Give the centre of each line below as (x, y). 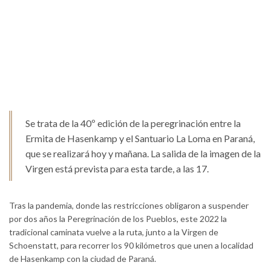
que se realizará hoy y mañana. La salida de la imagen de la (143, 153)
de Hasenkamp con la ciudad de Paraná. (83, 258)
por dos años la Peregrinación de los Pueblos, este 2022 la (118, 218)
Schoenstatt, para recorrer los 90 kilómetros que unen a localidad (131, 245)
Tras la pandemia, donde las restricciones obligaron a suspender (129, 205)
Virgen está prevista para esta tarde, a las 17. (117, 168)
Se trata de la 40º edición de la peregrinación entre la (133, 123)
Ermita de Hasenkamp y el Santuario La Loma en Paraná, (140, 138)
